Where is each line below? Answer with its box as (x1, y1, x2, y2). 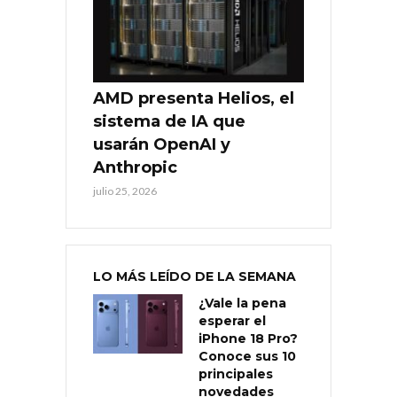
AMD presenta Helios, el (93, 89, 294, 109)
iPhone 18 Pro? (198, 331, 298, 347)
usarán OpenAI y (93, 135, 230, 155)
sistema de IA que (93, 112, 245, 132)
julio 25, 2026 (93, 184, 157, 198)
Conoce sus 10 (198, 348, 296, 365)
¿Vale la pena (198, 295, 286, 312)
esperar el (198, 313, 266, 330)
